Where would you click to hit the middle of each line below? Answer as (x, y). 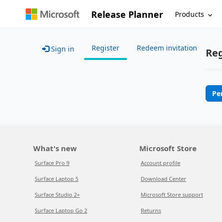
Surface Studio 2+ (57, 194)
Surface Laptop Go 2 (61, 210)
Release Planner (127, 14)
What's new (55, 148)
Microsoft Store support (172, 194)
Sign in (62, 49)
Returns (151, 210)
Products (190, 14)
